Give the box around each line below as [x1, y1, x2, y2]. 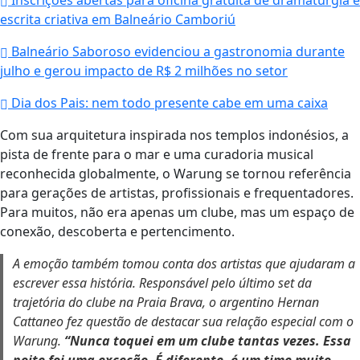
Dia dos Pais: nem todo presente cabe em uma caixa [8, 94, 328, 112]
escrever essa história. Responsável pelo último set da [13, 274, 312, 292]
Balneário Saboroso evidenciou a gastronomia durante [8, 43, 345, 61]
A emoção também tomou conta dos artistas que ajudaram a [13, 255, 355, 273]
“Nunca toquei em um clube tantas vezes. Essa [64, 332, 351, 350]
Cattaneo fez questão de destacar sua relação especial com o [13, 313, 354, 331]
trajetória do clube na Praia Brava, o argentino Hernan [13, 293, 319, 312]
